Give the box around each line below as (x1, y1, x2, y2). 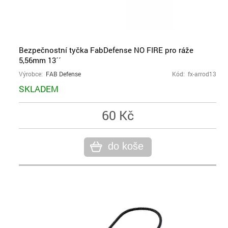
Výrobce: (19, 70, 46, 78)
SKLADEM (19, 83, 59, 95)
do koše (107, 140, 144, 152)
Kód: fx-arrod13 (172, 70, 216, 78)
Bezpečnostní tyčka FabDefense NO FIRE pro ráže (19, 45, 193, 55)
